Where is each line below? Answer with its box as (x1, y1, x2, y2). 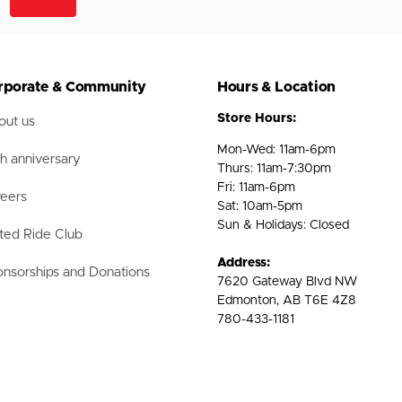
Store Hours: (217, 112, 296, 125)
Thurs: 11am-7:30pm (217, 162, 331, 175)
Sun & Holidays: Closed (217, 219, 349, 232)
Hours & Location (217, 80, 336, 94)
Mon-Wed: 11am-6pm (217, 144, 336, 156)
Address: (217, 257, 270, 269)
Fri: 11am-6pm (217, 181, 295, 194)
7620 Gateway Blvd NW (217, 275, 357, 288)
